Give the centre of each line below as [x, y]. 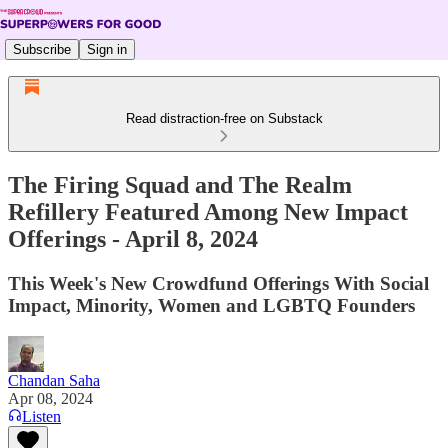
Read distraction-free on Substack [224, 118]
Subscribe [42, 49]
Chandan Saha [54, 380]
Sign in [107, 49]
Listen [41, 416]
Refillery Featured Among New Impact [208, 211]
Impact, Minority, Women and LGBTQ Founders [211, 305]
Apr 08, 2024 [50, 398]
